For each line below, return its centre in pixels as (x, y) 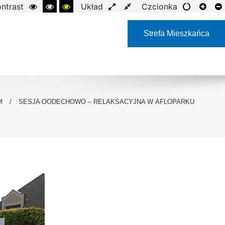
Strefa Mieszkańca (176, 33)
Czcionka (159, 7)
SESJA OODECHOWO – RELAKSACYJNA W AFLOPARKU (106, 101)
